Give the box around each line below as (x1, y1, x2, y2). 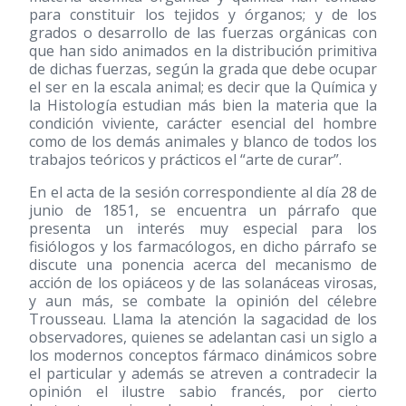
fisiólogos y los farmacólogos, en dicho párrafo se (29, 237, 377, 256)
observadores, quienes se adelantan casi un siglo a (29, 327, 377, 347)
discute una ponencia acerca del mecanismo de (29, 255, 377, 275)
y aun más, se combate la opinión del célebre (29, 291, 377, 311)
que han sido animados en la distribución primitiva (29, 41, 377, 61)
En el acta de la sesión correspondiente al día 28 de (29, 182, 377, 202)
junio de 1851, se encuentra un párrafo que (29, 200, 377, 220)
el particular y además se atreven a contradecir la (29, 363, 377, 383)
